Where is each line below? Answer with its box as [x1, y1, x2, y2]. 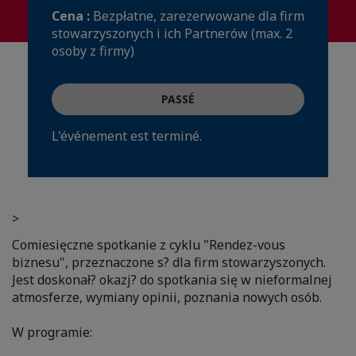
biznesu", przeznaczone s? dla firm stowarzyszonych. [12, 253, 326, 272]
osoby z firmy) [52, 42, 134, 60]
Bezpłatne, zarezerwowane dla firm [93, 7, 304, 25]
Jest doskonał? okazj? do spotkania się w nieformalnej [12, 271, 332, 289]
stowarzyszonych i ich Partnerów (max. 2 [52, 25, 292, 43]
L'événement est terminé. [52, 127, 202, 145]
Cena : [52, 7, 93, 25]
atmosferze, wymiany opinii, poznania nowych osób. [12, 288, 328, 307]
